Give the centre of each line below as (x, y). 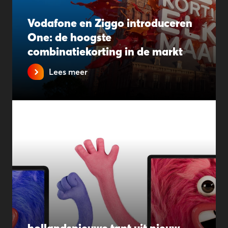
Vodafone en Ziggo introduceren (110, 23)
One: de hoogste (69, 37)
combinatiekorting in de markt (105, 51)
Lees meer (68, 72)
